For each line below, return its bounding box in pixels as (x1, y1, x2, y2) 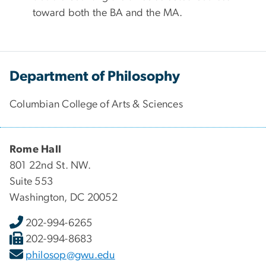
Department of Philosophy (9, 69, 180, 84)
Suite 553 (9, 176, 53, 187)
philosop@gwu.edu (25, 249, 115, 261)
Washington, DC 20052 (9, 192, 118, 203)
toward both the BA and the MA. (33, 8, 183, 19)
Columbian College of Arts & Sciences (9, 99, 183, 110)
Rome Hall (9, 144, 62, 155)
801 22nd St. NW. (9, 160, 91, 171)
